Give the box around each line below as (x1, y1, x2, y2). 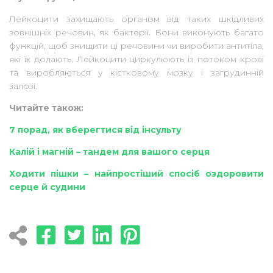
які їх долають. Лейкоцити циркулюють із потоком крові (9, 54, 264, 65)
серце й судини (9, 182, 85, 193)
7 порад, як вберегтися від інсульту (9, 124, 182, 136)
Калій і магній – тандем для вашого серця (9, 146, 210, 158)
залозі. (9, 80, 40, 92)
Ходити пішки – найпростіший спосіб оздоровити (9, 168, 264, 180)
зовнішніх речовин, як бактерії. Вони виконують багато (9, 27, 264, 38)
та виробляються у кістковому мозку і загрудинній (9, 67, 264, 79)
